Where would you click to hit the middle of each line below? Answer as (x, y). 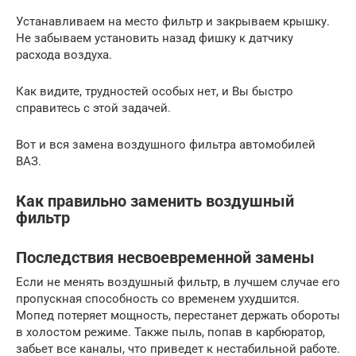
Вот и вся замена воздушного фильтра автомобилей (166, 144)
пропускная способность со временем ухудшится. (158, 299)
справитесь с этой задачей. (93, 108)
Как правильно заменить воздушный (155, 201)
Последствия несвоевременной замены (165, 258)
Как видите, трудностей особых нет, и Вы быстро (155, 91)
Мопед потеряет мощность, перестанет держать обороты (178, 315)
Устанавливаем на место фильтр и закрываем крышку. (173, 21)
